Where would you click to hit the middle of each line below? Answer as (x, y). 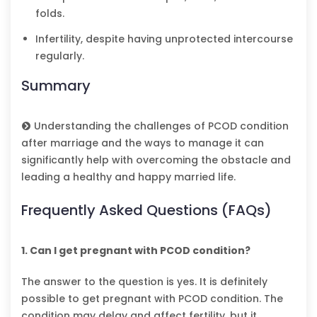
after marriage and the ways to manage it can (143, 143)
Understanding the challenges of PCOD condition (160, 126)
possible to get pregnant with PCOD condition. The (152, 298)
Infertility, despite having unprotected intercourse (164, 39)
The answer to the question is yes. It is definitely (144, 281)
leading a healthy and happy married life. (128, 177)
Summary (56, 85)
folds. (50, 13)
